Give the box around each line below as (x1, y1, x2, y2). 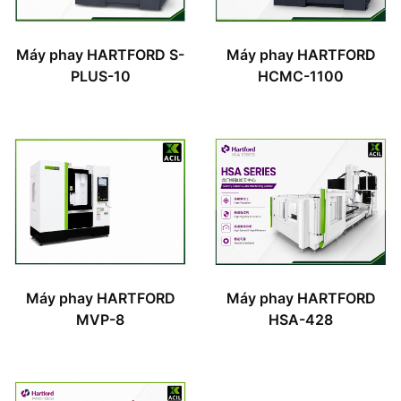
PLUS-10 (70, 66, 131, 85)
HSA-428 (269, 311, 333, 328)
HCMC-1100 (258, 66, 344, 85)
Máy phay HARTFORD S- (16, 45, 184, 64)
